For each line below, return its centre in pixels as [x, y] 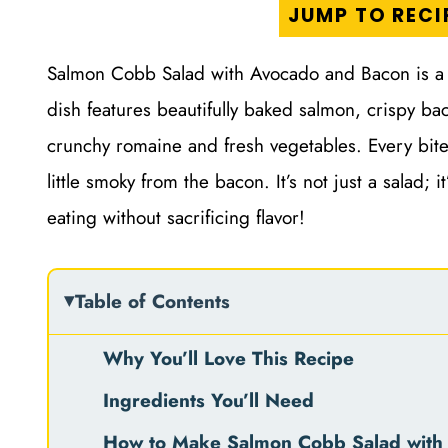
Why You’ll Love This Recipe [228, 358]
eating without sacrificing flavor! [176, 217]
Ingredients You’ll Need [208, 400]
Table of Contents [152, 301]
